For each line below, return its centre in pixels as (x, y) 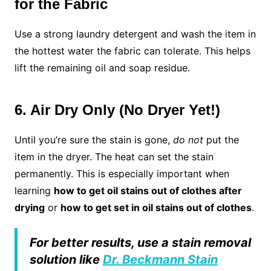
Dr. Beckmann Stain (160, 260)
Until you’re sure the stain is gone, (93, 140)
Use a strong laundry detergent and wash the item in (135, 34)
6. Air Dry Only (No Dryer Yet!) (117, 110)
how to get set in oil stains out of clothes (156, 208)
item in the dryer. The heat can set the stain (114, 157)
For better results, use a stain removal (140, 243)
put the (221, 140)
